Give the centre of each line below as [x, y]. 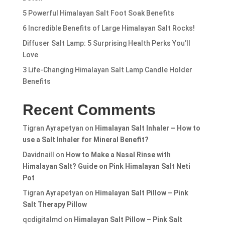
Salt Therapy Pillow [54, 204]
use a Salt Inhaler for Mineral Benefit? [85, 139]
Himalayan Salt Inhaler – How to [147, 128]
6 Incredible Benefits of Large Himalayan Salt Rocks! [108, 28]
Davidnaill [38, 154]
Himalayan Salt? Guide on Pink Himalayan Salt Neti [106, 166]
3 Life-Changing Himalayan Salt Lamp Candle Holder [107, 70]
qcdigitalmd [42, 219]
